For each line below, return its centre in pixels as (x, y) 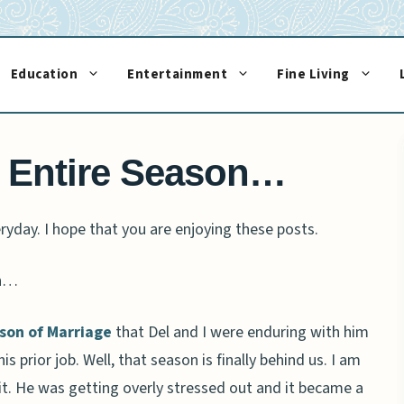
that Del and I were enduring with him (240, 333)
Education (44, 74)
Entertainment (178, 74)
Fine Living (313, 74)
